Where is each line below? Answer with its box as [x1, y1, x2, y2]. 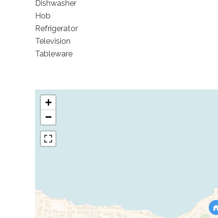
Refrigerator [35, 24, 78, 33]
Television [35, 36, 71, 46]
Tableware [35, 49, 73, 58]
